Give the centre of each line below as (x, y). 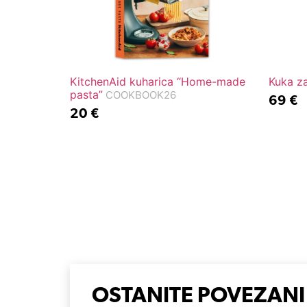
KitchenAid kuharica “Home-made (158, 81)
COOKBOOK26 (139, 95)
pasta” (86, 94)
